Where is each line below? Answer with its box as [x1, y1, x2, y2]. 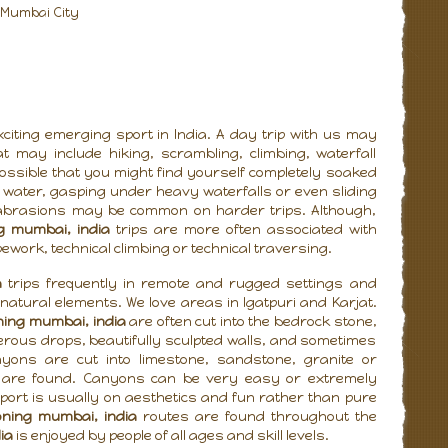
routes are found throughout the [136, 408, 377, 424]
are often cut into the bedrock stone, [125, 313, 377, 329]
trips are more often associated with [110, 221, 377, 237]
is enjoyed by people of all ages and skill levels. [12, 427, 329, 443]
